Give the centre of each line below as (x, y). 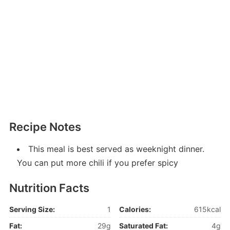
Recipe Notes (45, 127)
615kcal (208, 209)
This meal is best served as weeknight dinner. (116, 149)
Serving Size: (32, 209)
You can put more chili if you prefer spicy (97, 163)
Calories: (135, 209)
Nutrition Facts (49, 188)
